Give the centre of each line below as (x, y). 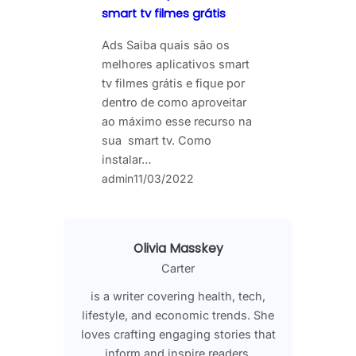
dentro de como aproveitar (174, 103)
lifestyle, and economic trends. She (178, 315)
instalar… (127, 160)
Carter (178, 269)
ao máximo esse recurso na (177, 122)
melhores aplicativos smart (176, 64)
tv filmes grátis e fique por (173, 83)
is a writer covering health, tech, (178, 296)
